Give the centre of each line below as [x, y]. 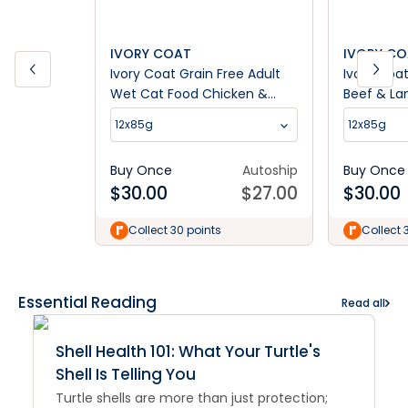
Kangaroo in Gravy [168, 114]
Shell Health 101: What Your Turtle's [188, 352]
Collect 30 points [175, 230]
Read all [363, 302]
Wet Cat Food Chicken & [189, 94]
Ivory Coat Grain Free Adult [195, 74]
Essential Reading [87, 302]
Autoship [270, 170]
